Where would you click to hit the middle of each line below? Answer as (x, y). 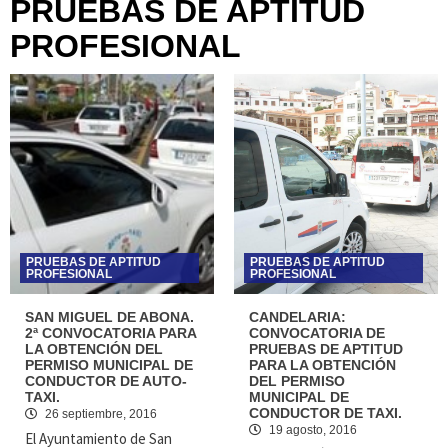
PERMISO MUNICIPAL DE (109, 365)
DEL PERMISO (297, 381)
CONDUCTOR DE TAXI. (325, 413)
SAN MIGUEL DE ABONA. (109, 317)
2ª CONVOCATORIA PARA (110, 333)
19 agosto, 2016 (311, 430)
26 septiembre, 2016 (99, 414)
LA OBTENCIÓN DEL (94, 349)
